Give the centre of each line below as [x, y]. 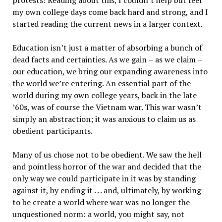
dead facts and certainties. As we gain [80, 59]
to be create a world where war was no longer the [101, 202]
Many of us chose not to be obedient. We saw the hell [107, 155]
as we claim [176, 59]
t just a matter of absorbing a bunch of [133, 48]
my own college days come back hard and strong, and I [110, 12]
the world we [35, 83]
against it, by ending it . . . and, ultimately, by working [107, 190]
